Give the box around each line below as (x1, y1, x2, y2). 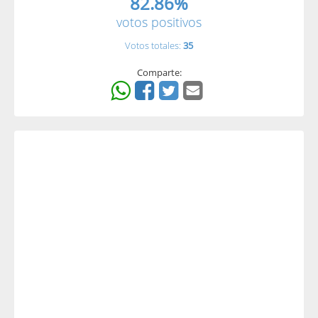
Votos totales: (125, 39, 183, 52)
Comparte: (136, 66, 182, 79)
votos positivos (116, 13, 202, 31)
